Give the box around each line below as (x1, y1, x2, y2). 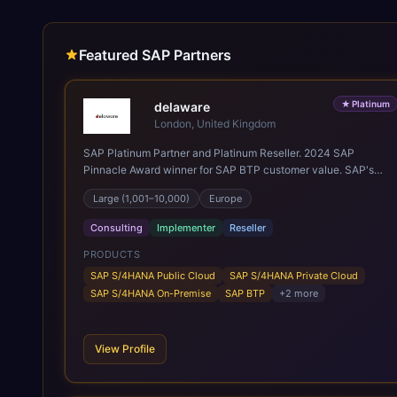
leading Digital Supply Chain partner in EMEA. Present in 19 (83, 180, 374, 193)
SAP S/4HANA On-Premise (90, 287, 211, 300)
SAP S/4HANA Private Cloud (230, 269, 358, 282)
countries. (83, 197, 132, 210)
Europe (209, 192, 242, 205)
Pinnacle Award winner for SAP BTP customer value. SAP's (83, 163, 374, 176)
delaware (154, 99, 210, 114)
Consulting (90, 222, 143, 234)
